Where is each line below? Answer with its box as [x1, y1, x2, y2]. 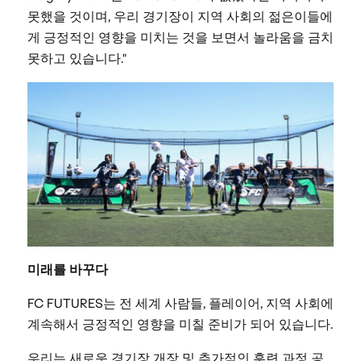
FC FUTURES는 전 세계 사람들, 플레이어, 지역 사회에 [27, 295, 334, 313]
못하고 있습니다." [27, 50, 127, 68]
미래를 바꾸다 [27, 261, 108, 279]
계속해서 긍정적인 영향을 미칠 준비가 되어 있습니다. [27, 316, 333, 334]
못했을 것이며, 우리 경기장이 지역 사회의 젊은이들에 [27, 8, 333, 26]
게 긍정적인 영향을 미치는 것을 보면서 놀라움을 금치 [27, 29, 334, 47]
